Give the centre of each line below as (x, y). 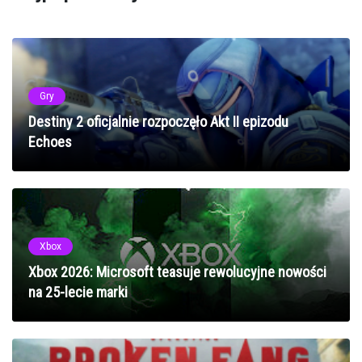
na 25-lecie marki (78, 292)
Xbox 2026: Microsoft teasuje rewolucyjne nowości (177, 271)
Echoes (50, 141)
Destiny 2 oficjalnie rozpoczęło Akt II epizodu (158, 121)
